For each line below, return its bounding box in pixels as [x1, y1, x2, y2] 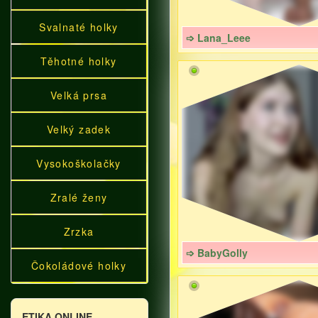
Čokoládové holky [31, 258, 127, 273]
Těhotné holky [40, 54, 117, 68]
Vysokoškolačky [36, 156, 121, 170]
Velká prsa [50, 88, 107, 102]
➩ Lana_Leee [186, 30, 251, 45]
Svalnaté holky [39, 20, 119, 34]
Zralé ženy [50, 190, 108, 204]
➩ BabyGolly [186, 246, 248, 261]
